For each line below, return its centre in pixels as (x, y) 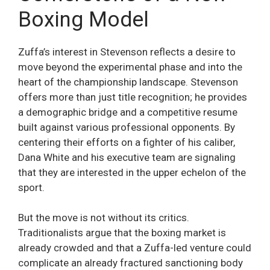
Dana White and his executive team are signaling (127, 157)
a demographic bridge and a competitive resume (128, 112)
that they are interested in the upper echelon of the (132, 172)
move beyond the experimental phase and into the (130, 67)
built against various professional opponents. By (127, 127)
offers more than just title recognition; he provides (133, 97)
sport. (31, 187)
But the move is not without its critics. (104, 218)
